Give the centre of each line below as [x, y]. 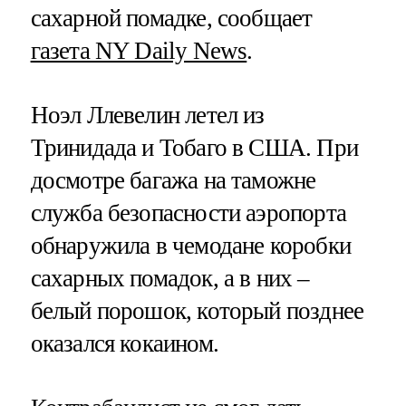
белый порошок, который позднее [197, 311]
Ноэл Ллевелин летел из [147, 115]
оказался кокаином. [124, 343]
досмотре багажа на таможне [173, 180]
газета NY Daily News [139, 50]
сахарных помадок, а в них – [170, 278]
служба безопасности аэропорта [188, 213]
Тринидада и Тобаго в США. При [194, 148]
